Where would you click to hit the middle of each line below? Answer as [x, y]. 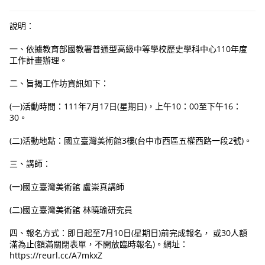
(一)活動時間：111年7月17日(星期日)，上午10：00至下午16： [126, 106]
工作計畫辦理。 [39, 60]
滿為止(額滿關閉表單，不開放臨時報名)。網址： [99, 244]
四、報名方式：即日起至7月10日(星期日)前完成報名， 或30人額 [129, 233]
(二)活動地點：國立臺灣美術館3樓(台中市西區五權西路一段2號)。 [131, 141]
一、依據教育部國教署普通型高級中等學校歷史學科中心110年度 [129, 49]
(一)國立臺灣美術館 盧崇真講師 [67, 187]
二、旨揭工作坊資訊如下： [59, 83]
